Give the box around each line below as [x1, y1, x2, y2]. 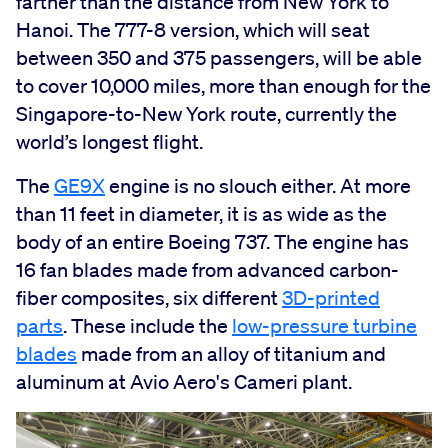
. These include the [63, 313, 232, 338]
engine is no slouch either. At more [105, 173, 411, 198]
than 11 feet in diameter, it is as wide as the [16, 201, 387, 226]
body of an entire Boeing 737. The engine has [16, 229, 409, 254]
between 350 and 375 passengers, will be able [16, 45, 422, 70]
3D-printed [282, 285, 380, 310]
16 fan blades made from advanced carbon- [16, 257, 399, 282]
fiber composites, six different [16, 285, 282, 310]
